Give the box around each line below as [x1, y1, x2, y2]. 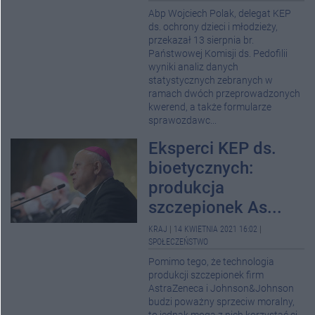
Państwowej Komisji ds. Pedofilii [148, 48, 288, 60]
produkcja [148, 178, 224, 198]
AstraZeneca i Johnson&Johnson [148, 283, 294, 295]
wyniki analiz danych [148, 61, 238, 73]
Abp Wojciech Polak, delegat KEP [148, 8, 291, 20]
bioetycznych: [148, 158, 253, 178]
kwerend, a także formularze [148, 101, 271, 113]
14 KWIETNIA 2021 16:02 [174, 224, 257, 234]
